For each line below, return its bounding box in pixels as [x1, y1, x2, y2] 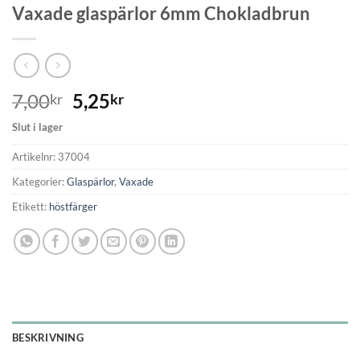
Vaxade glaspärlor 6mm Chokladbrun [12, 2, 310, 25]
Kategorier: [12, 174, 67, 188]
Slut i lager [12, 120, 63, 133]
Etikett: [12, 199, 49, 213]
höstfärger [49, 199, 97, 213]
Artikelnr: [12, 149, 58, 163]
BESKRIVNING [12, 331, 84, 345]
